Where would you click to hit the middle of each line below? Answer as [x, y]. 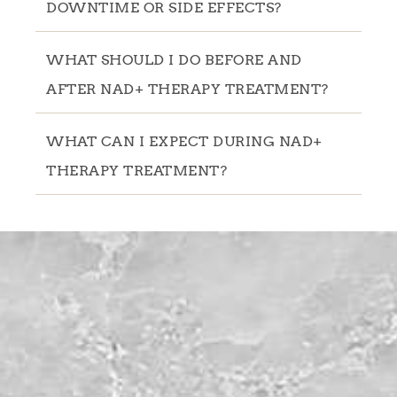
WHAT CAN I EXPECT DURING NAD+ [184, 141]
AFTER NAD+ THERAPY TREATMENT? [187, 89]
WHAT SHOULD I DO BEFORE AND [174, 59]
